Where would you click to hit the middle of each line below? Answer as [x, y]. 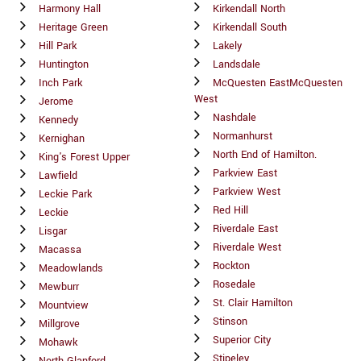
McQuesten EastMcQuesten [278, 83]
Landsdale [237, 65]
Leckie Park [65, 195]
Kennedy [58, 120]
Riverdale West [247, 248]
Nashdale [234, 118]
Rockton [231, 266]
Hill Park [58, 46]
